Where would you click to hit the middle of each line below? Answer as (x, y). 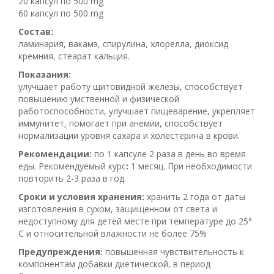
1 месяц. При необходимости (190, 166)
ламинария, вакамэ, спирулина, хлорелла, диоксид (123, 44)
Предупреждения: (61, 252)
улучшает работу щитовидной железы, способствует (131, 87)
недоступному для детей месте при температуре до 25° (135, 221)
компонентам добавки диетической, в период (114, 264)
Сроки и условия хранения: (81, 197)
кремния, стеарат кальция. (74, 56)
